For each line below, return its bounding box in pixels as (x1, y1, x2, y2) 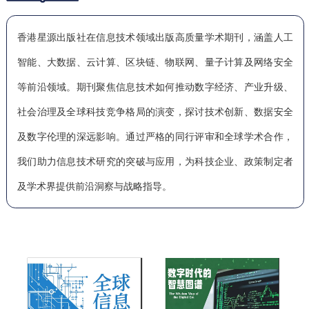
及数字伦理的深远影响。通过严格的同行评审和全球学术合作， (17, 130, 293, 142)
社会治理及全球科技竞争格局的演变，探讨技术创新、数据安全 (17, 106, 293, 117)
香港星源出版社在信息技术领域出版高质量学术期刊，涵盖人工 (17, 31, 293, 43)
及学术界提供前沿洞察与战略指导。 (17, 180, 172, 192)
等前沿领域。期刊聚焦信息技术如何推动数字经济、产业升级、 (17, 81, 293, 92)
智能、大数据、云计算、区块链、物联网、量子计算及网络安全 (17, 56, 293, 68)
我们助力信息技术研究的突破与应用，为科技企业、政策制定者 (17, 155, 293, 167)
